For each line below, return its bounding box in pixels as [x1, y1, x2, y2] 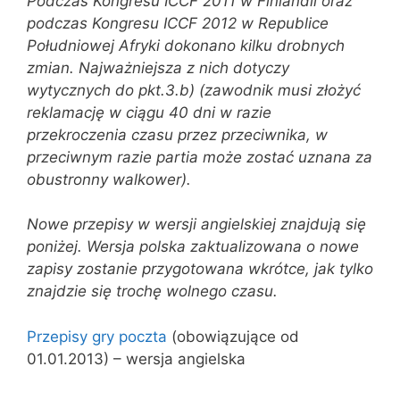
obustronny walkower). [27, 170, 191, 188]
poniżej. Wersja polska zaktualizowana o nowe [27, 237, 359, 255]
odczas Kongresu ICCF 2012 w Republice [36, 13, 329, 32]
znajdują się [280, 215, 366, 233]
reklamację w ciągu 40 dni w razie [27, 103, 271, 121]
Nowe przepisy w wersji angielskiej [27, 215, 280, 233]
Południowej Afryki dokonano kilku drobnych [27, 36, 345, 54]
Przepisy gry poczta [27, 327, 167, 346]
